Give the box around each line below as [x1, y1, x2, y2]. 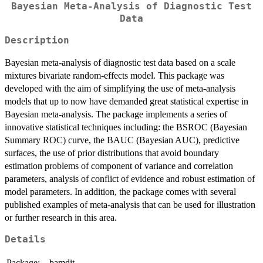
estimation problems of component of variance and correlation [5, 160, 233, 171]
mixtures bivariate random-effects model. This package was [5, 70, 224, 80]
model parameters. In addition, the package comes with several [5, 186, 236, 197]
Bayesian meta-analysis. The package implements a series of [5, 109, 227, 119]
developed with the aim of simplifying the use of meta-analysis [5, 83, 235, 93]
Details [5, 234, 46, 245]
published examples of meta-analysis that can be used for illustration [5, 199, 255, 210]
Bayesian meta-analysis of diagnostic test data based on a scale [5, 57, 235, 68]
